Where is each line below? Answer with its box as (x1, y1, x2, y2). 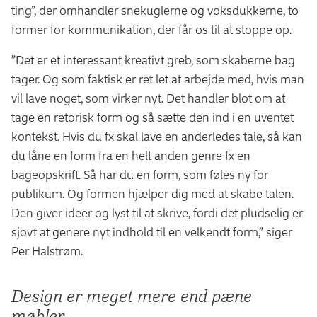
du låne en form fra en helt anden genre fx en (11, 147, 250, 163)
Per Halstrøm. (11, 243, 83, 258)
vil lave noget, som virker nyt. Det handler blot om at (11, 90, 285, 105)
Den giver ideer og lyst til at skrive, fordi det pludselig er (11, 204, 303, 220)
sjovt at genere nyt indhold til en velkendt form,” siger (11, 224, 292, 239)
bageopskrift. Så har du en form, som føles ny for (11, 166, 268, 182)
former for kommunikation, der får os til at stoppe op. (11, 21, 292, 37)
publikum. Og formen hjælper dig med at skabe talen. (11, 185, 294, 201)
